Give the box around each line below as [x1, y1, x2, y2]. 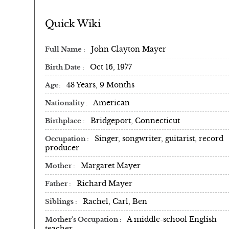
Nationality [45, 99, 86, 107]
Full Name [45, 45, 83, 54]
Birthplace [45, 117, 83, 125]
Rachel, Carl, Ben [83, 196, 147, 206]
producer [45, 143, 79, 152]
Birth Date [45, 63, 82, 72]
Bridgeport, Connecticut [90, 116, 180, 125]
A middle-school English [127, 214, 217, 224]
